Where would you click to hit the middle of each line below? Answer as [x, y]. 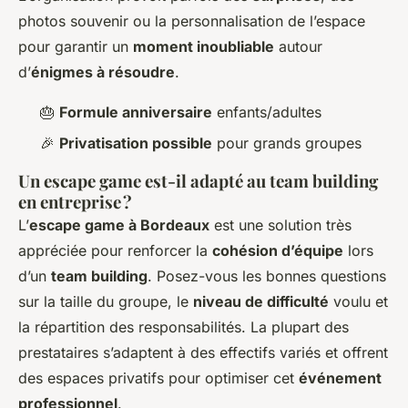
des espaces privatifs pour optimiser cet [158, 378]
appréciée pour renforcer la [115, 251]
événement [340, 378]
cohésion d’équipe [278, 251]
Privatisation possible [136, 143]
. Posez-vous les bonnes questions [267, 276]
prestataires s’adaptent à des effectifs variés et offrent [203, 353]
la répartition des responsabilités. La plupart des [184, 327]
